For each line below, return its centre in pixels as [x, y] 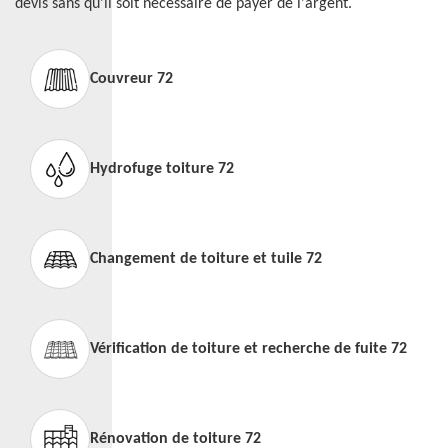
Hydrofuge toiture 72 [162, 169]
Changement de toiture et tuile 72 [206, 259]
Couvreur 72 [131, 79]
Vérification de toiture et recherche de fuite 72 [248, 349]
